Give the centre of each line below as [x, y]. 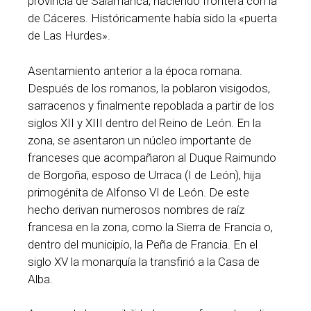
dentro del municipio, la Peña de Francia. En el [143, 244]
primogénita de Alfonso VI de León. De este [138, 192]
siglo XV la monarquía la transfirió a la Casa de [144, 261]
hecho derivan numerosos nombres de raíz [136, 209]
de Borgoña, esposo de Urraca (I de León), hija [144, 175]
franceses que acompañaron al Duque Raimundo [152, 157]
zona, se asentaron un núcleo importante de [140, 140]
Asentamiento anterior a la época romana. [135, 70]
